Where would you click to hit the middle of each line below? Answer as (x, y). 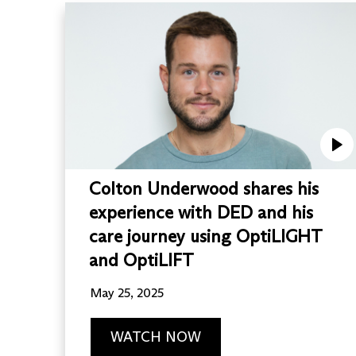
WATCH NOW (156, 337)
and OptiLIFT (142, 260)
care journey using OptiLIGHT (206, 236)
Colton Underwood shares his (204, 188)
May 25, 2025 (128, 292)
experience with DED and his (201, 212)
